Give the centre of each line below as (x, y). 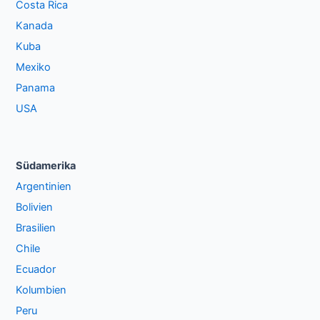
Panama (36, 88)
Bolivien (35, 207)
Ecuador (36, 270)
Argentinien (44, 187)
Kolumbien (41, 290)
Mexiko (34, 67)
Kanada (35, 26)
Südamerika (46, 166)
